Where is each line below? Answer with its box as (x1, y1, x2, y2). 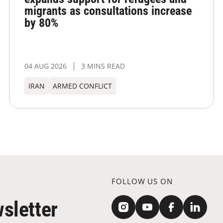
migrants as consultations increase (24, 4, 192, 18)
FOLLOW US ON (111, 176, 173, 187)
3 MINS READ (81, 61, 125, 71)
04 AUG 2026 (24, 61, 67, 71)
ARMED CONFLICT (53, 81, 112, 91)
